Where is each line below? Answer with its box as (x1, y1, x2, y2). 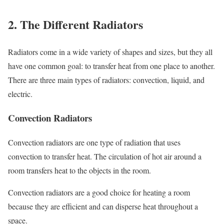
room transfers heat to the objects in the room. (8, 165, 151, 176)
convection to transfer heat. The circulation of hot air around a (8, 151, 201, 162)
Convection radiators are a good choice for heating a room (8, 187, 190, 198)
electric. (8, 88, 32, 99)
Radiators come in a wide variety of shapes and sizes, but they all (8, 46, 212, 57)
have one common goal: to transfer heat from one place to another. (8, 60, 215, 71)
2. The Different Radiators (8, 15, 143, 33)
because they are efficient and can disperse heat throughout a (8, 201, 198, 212)
